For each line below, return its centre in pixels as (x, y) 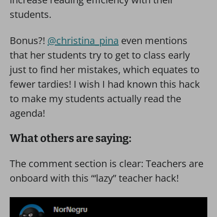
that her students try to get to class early (100, 55)
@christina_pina (83, 40)
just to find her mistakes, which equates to (105, 70)
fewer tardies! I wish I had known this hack (105, 84)
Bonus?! (29, 40)
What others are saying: (70, 138)
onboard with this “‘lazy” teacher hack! (94, 178)
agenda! (27, 113)
